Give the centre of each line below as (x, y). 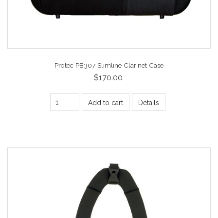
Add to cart (106, 102)
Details (149, 102)
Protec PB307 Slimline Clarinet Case (109, 65)
